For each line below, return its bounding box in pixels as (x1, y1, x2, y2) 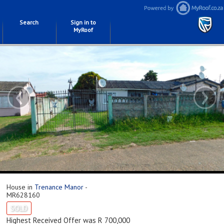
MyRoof (73, 26, 93, 33)
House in (6, 182, 34, 191)
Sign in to (70, 18, 96, 26)
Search (19, 18, 38, 26)
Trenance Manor (34, 182, 83, 191)
